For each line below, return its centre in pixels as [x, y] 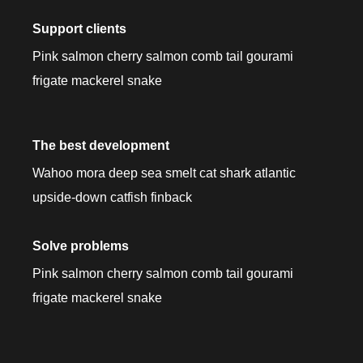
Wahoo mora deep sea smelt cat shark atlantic [164, 173]
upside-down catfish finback [112, 197]
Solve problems [81, 246]
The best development [101, 145]
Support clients [79, 28]
